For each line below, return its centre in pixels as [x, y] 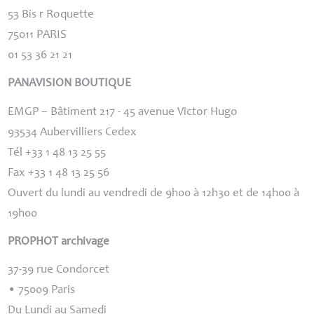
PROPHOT [33, 242]
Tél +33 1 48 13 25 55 [57, 153]
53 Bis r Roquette [51, 15]
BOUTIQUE [103, 84]
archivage [84, 242]
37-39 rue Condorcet [59, 271]
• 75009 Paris [42, 291]
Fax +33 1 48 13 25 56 [59, 173]
